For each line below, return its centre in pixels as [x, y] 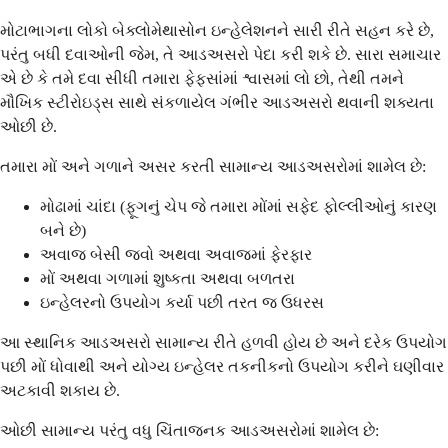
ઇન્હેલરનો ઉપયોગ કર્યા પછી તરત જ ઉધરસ [182, 302]
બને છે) [63, 230]
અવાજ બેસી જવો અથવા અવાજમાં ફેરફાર [176, 254]
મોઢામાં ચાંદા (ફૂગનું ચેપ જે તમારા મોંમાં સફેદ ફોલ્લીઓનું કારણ [238, 206]
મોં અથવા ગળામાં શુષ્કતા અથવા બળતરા [167, 278]
